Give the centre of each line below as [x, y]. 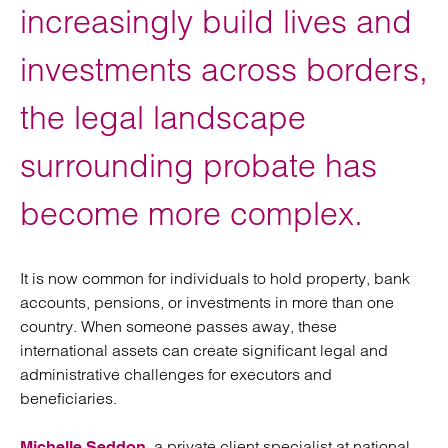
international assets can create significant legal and [204, 350]
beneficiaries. [68, 398]
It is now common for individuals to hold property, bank [215, 278]
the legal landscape [163, 117]
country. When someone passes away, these [178, 326]
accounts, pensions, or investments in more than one [207, 302]
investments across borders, [224, 69]
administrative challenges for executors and [176, 374]
